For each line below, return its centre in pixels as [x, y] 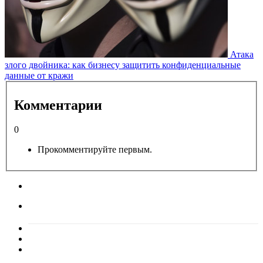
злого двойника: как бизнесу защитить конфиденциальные [123, 65]
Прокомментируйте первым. [95, 150]
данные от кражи [39, 75]
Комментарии [58, 105]
